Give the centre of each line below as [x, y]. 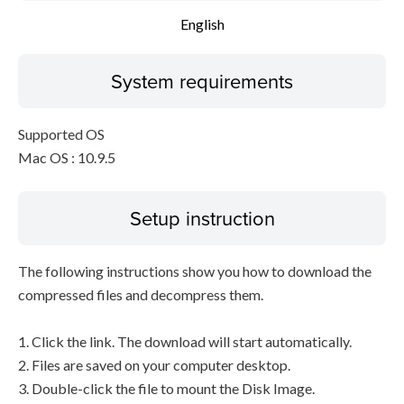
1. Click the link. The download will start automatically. [185, 341]
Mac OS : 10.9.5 [67, 157]
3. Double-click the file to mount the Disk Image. [166, 388]
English [202, 24]
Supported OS [61, 134]
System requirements [202, 81]
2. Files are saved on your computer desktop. [154, 365]
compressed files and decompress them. [141, 294]
